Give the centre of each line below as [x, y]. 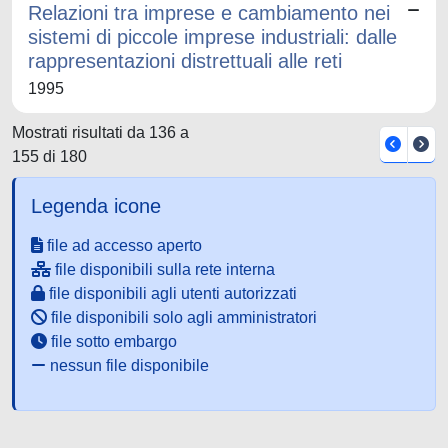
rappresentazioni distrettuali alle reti [185, 61]
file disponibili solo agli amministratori [182, 317]
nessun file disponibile [127, 365]
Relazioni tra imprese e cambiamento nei [209, 13]
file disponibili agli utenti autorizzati [171, 293]
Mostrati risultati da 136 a [100, 132]
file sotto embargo [112, 341]
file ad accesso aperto [122, 245]
